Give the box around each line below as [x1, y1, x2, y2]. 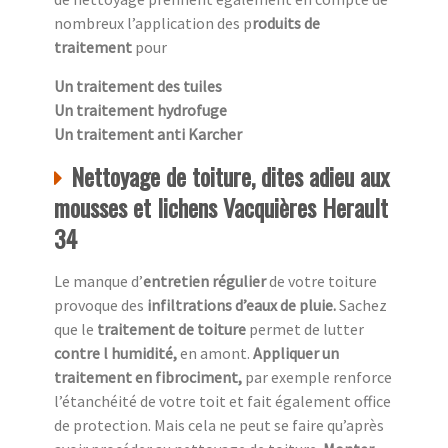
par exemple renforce [245, 366, 392, 387]
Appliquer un [250, 342, 339, 363]
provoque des [54, 294, 144, 315]
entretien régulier [143, 270, 269, 291]
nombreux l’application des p [54, 12, 252, 33]
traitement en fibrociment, [54, 366, 245, 387]
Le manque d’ [54, 270, 143, 291]
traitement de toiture [97, 318, 249, 339]
